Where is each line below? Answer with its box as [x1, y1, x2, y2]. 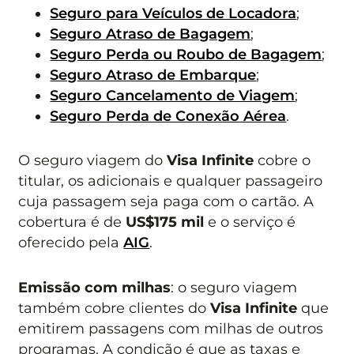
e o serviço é [204, 213, 296, 231]
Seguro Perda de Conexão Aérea [50, 107, 287, 124]
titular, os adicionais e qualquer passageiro [18, 172, 323, 190]
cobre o [254, 152, 311, 169]
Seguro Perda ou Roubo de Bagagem [50, 45, 322, 62]
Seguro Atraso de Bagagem [50, 24, 251, 42]
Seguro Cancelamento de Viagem [50, 86, 296, 104]
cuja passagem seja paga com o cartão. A [18, 193, 314, 210]
